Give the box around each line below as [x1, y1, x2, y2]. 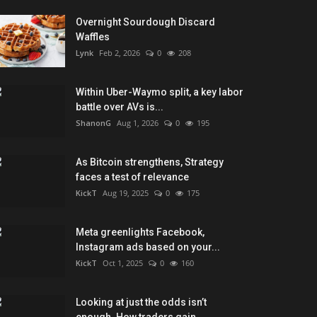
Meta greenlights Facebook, [76, 226, 204, 238]
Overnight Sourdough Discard [76, 16, 215, 28]
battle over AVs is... [76, 100, 163, 113]
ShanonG [76, 117, 111, 128]
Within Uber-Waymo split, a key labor [76, 86, 243, 98]
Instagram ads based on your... [76, 241, 220, 253]
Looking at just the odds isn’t [76, 296, 207, 308]
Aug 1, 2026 [117, 117, 158, 128]
